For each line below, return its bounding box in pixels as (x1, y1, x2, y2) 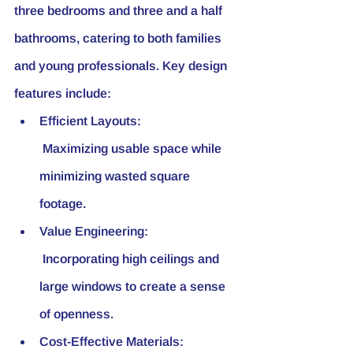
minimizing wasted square (39, 169, 193, 183)
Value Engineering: (39, 224, 148, 238)
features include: (14, 86, 111, 100)
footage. (39, 196, 86, 210)
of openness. (39, 307, 113, 321)
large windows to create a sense (39, 279, 229, 293)
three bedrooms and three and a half (14, 3, 225, 17)
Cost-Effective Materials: (39, 334, 184, 348)
